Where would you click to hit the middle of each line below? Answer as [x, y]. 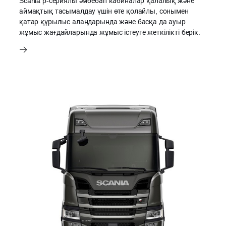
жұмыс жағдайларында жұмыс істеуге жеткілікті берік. [110, 33]
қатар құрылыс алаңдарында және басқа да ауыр [102, 22]
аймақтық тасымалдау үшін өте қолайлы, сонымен [104, 11]
